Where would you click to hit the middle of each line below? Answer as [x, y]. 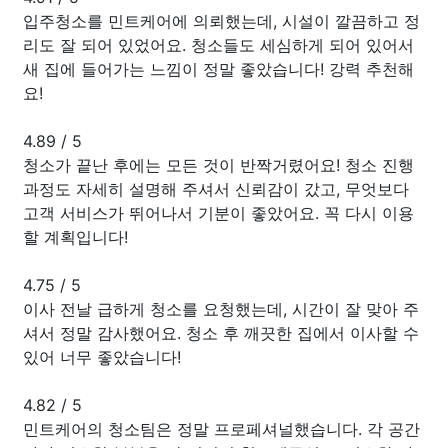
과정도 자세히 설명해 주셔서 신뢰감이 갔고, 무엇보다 [216, 188]
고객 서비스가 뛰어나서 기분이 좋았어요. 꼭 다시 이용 [218, 212]
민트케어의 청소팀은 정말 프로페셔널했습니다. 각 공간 [221, 428]
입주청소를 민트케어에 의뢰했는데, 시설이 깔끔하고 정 [221, 20]
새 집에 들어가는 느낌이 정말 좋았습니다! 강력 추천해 [218, 68]
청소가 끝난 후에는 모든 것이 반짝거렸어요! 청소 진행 [218, 164]
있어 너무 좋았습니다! [102, 356]
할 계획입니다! [75, 236]
